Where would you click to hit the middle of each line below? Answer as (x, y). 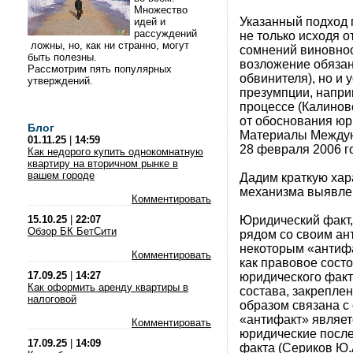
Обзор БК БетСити (72, 231)
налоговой (52, 299)
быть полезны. (64, 57)
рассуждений (165, 33)
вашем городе (61, 175)
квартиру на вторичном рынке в (103, 163)
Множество (161, 10)
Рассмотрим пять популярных (100, 69)
